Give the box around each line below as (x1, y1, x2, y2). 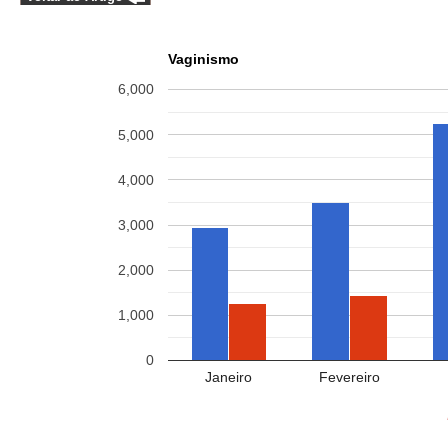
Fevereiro (318, 368, 380, 385)
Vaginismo (168, 50, 239, 67)
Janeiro (205, 368, 253, 385)
